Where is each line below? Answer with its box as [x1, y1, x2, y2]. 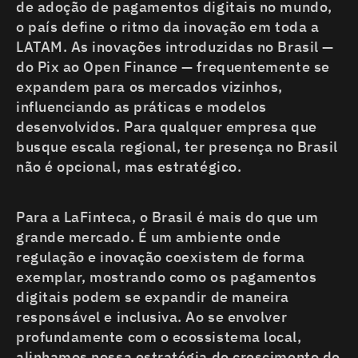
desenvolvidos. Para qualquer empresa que [16, 117, 317, 137]
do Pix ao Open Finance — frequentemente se [16, 58, 330, 77]
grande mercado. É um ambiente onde [16, 228, 281, 247]
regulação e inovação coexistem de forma [16, 248, 305, 267]
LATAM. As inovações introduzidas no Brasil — [16, 38, 334, 57]
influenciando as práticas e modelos [16, 97, 267, 117]
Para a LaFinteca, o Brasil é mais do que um [16, 208, 319, 227]
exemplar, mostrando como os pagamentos [16, 268, 317, 287]
